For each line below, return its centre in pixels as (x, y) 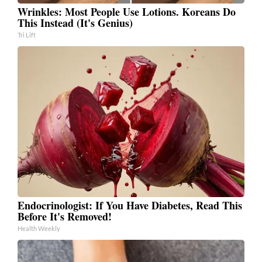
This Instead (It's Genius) (75, 23)
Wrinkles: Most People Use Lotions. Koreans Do (127, 11)
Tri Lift (27, 35)
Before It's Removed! (65, 216)
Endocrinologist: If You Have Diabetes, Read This (130, 205)
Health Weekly (39, 228)
